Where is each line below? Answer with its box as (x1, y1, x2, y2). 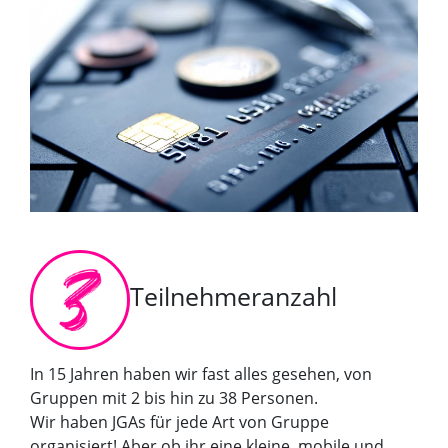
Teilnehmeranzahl (130, 279, 337, 314)
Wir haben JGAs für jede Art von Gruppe (30, 411, 329, 434)
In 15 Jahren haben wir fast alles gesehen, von (30, 363, 372, 386)
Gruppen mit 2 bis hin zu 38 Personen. (30, 387, 318, 410)
